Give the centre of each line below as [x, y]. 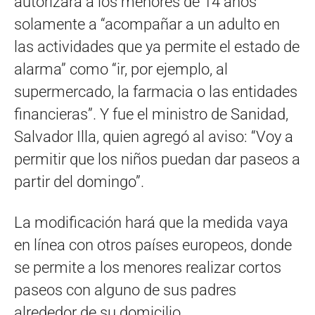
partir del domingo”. [79, 181]
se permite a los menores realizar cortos [148, 267]
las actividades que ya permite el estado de [157, 46]
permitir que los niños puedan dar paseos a [157, 159]
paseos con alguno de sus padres [125, 290]
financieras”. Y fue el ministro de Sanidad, [151, 114]
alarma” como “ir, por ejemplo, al [121, 69]
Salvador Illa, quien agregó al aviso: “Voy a [154, 136]
